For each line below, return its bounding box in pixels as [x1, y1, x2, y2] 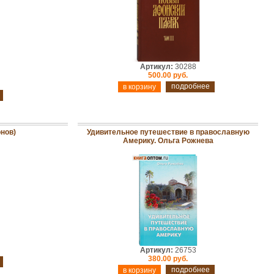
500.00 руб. [148, 71, 188, 80]
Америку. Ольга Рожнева [122, 136, 213, 145]
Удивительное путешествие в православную [86, 128, 250, 136]
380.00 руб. [148, 254, 188, 263]
